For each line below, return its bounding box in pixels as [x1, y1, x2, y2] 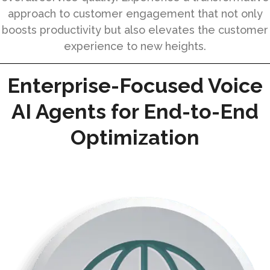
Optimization [71, 125, 199, 149]
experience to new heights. [64, 39, 206, 52]
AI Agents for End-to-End [11, 99, 259, 124]
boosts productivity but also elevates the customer [2, 23, 268, 36]
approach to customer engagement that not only [7, 7, 263, 20]
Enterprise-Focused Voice [7, 73, 263, 98]
